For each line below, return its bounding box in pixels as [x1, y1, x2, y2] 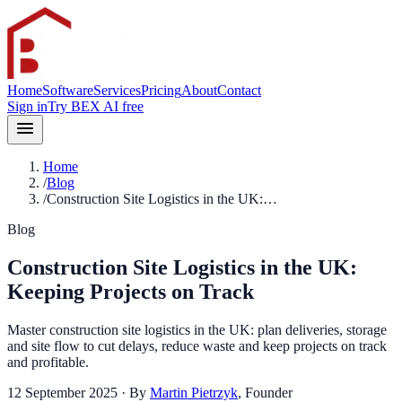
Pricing [141, 83, 181, 98]
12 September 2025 [7, 384, 118, 400]
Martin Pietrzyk [150, 384, 238, 400]
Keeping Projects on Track [7, 279, 254, 303]
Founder [245, 384, 293, 400]
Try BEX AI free [48, 99, 144, 114]
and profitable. [7, 354, 89, 370]
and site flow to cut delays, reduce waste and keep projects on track [7, 337, 387, 354]
